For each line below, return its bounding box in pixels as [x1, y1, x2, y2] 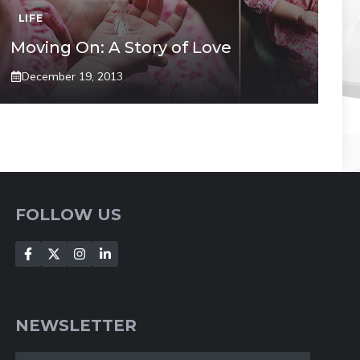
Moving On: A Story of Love [10, 37, 231, 57]
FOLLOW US [15, 204, 122, 224]
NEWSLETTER [15, 315, 137, 335]
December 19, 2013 [21, 68, 123, 84]
